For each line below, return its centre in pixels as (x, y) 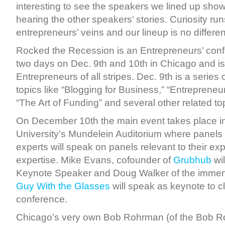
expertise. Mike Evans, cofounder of (95, 160)
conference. (42, 199)
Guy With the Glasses (63, 186)
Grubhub (192, 160)
